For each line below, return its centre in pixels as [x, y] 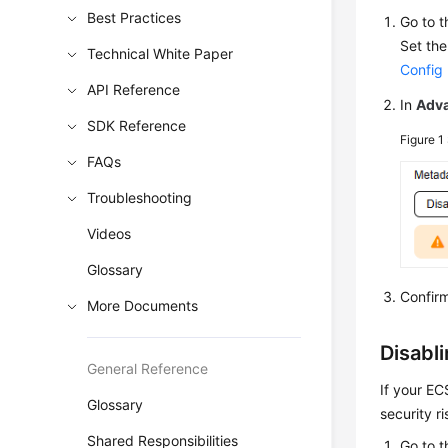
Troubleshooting [140, 197]
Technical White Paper [160, 53]
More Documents [143, 305]
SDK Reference [137, 125]
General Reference [148, 368]
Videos [109, 233]
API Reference [134, 89]
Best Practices [134, 17]
